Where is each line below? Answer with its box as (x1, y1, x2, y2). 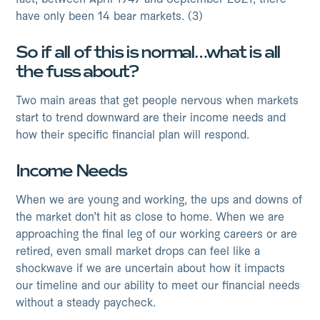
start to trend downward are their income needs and (16, 113, 286, 124)
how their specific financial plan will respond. (16, 130, 250, 141)
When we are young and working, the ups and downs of (16, 195, 303, 206)
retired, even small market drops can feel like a (16, 246, 261, 258)
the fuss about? (16, 61, 138, 83)
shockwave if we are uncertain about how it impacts (16, 264, 286, 275)
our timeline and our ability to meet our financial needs (16, 281, 301, 292)
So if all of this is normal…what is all (16, 41, 281, 64)
